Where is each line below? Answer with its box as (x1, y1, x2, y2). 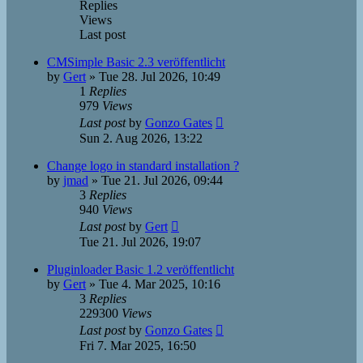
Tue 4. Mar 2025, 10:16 (99, 277, 220, 291)
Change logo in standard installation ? (47, 159, 239, 173)
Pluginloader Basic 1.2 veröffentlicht (47, 263, 234, 276)
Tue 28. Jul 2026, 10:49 (99, 70, 220, 83)
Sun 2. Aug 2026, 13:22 (79, 131, 203, 145)
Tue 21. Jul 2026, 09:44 (101, 173, 223, 187)
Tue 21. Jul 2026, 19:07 (79, 235, 201, 249)
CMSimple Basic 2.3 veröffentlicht (47, 55, 225, 69)
